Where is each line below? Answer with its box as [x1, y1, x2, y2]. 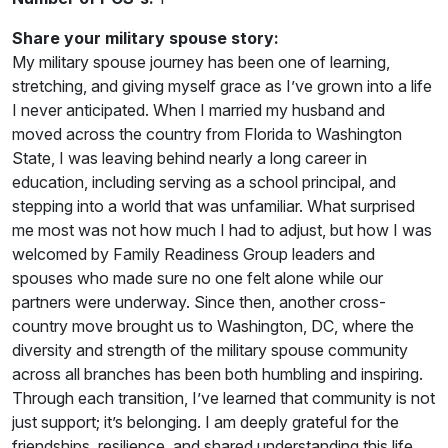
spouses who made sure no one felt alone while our [12, 267, 383, 288]
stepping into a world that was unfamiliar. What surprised [12, 195, 415, 216]
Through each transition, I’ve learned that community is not [12, 387, 435, 408]
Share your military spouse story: [12, 27, 279, 48]
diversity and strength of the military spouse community [12, 339, 408, 360]
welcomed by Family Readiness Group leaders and [12, 243, 375, 264]
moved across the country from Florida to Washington [12, 123, 402, 144]
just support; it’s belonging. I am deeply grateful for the [12, 411, 399, 432]
